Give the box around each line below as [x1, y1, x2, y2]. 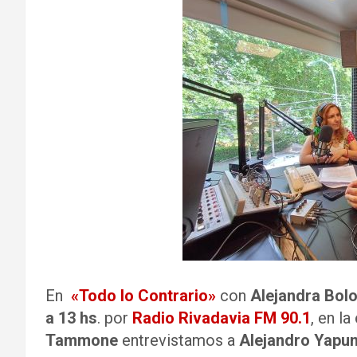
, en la [311, 308, 355, 328]
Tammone [45, 331, 118, 350]
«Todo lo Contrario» [71, 286, 216, 305]
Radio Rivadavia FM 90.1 [132, 308, 311, 328]
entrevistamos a [118, 331, 239, 350]
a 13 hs [45, 308, 97, 328]
